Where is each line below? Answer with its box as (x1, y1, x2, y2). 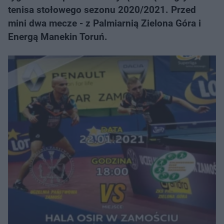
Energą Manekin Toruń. (8, 31, 107, 42)
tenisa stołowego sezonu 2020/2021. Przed (8, 4, 196, 15)
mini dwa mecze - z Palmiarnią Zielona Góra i (8, 17, 201, 29)
